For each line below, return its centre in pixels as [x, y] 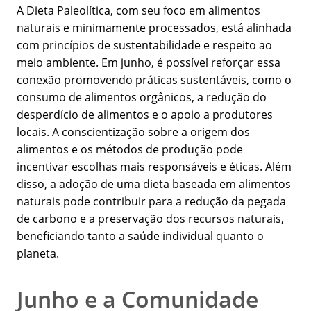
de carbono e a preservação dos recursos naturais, [150, 219]
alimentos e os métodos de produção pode [130, 150]
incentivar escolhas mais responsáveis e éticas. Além [154, 167]
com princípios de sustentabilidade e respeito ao [144, 45]
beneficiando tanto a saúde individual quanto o [140, 236]
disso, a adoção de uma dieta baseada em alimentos [154, 184]
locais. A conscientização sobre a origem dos [133, 132]
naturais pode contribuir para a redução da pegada [151, 202]
